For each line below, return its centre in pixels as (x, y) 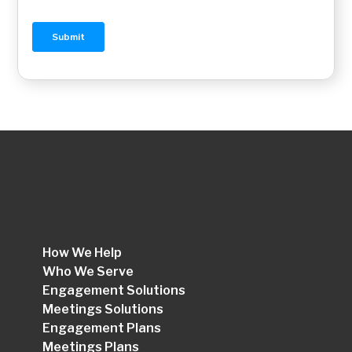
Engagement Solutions (114, 290)
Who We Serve (88, 271)
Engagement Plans (102, 328)
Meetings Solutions (103, 309)
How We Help (82, 253)
